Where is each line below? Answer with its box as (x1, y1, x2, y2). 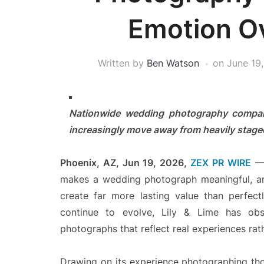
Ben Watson (147, 57, 199, 69)
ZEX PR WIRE (190, 157, 251, 169)
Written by (98, 57, 147, 69)
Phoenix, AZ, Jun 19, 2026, (60, 157, 191, 169)
